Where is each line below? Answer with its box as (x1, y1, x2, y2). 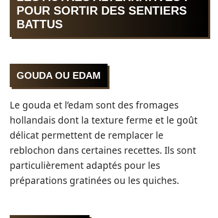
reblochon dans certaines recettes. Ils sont (10, 144, 196, 157)
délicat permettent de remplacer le (10, 129, 163, 142)
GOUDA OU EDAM (17, 70, 101, 81)
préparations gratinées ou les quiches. (10, 174, 179, 187)
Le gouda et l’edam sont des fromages (10, 99, 179, 111)
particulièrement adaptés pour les (10, 159, 160, 172)
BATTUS (17, 18, 63, 31)
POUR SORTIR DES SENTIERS (17, 4, 187, 17)
